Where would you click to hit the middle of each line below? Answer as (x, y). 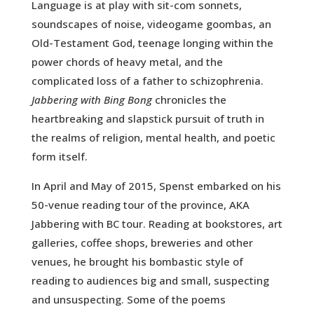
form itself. (59, 157)
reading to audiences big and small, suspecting (150, 281)
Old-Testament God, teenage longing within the (152, 43)
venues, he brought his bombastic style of (137, 262)
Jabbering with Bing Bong (91, 100)
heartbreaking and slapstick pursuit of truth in (148, 119)
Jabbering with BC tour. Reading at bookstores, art (157, 224)
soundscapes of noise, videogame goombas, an (151, 24)
